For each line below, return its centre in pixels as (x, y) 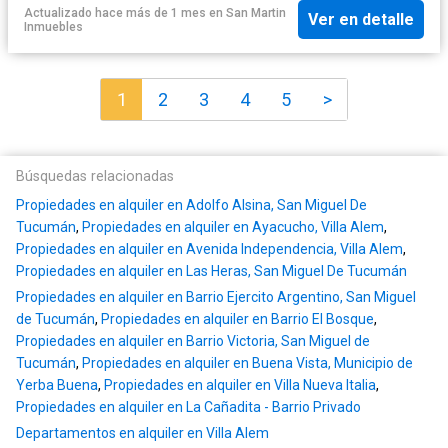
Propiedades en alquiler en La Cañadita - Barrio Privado (188, 407)
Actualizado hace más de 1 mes (115, 12)
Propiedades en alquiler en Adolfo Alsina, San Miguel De (191, 205)
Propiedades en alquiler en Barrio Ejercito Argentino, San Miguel (216, 297)
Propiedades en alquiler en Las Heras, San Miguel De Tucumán (211, 271)
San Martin (256, 12)
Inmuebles (53, 26)
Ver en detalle (361, 20)
